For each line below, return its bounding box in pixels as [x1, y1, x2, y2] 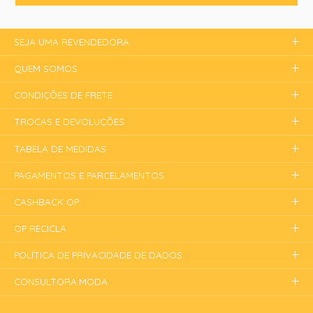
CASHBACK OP [14, 196, 80, 208]
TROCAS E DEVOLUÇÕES [14, 116, 125, 128]
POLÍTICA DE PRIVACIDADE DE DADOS [14, 249, 183, 261]
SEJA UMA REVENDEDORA [14, 36, 130, 48]
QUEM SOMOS [14, 62, 78, 74]
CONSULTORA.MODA [14, 276, 108, 288]
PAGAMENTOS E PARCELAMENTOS [14, 169, 165, 181]
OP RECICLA [14, 223, 67, 235]
